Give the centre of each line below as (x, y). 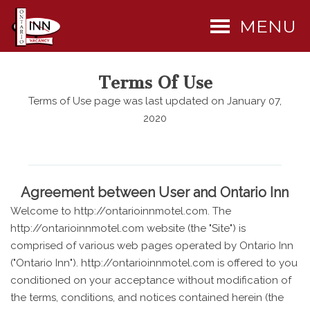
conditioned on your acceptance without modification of (151, 280)
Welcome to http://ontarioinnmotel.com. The (121, 211)
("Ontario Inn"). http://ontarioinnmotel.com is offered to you (154, 263)
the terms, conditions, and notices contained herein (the (147, 297)
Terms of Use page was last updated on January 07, (155, 101)
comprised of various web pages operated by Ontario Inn (152, 245)
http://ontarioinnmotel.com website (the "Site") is (128, 228)
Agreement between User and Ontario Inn (155, 192)
